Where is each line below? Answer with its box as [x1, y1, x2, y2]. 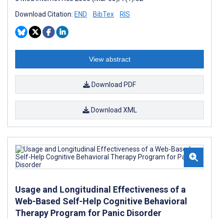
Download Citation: [15, 10, 74, 18]
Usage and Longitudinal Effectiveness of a [15, 184, 186, 195]
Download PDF [90, 81, 136, 88]
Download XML [89, 106, 137, 114]
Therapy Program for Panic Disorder [15, 208, 161, 218]
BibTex [93, 10, 114, 18]
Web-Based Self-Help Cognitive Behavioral [15, 196, 187, 206]
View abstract [88, 55, 131, 63]
